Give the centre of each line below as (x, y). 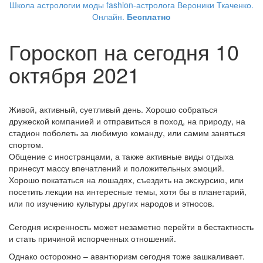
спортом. (27, 145)
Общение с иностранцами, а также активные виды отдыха (121, 156)
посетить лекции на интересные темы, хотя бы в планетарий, (128, 192)
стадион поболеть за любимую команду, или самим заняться (127, 133)
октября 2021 (74, 75)
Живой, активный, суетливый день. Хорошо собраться (113, 109)
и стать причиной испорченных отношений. (94, 239)
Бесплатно (149, 17)
